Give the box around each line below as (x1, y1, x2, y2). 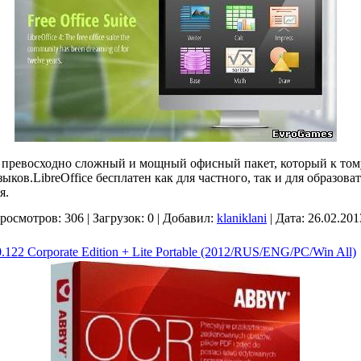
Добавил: (163, 211, 214, 225)
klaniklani (217, 211, 267, 225)
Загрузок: (93, 211, 144, 225)
